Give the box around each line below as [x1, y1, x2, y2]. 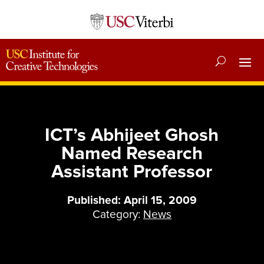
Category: [92, 207, 143, 222]
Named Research [61, 142, 203, 165]
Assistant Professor [51, 160, 213, 183]
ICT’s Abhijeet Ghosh [45, 124, 219, 147]
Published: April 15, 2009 [67, 193, 197, 208]
